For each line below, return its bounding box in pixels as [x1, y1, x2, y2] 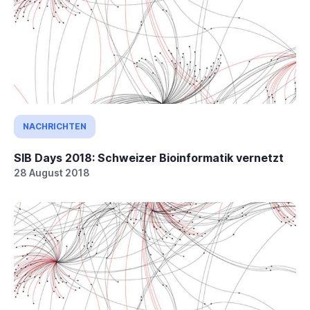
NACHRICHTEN [23, 121, 86, 132]
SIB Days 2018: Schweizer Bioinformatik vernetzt [14, 151, 284, 165]
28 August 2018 [14, 167, 90, 179]
